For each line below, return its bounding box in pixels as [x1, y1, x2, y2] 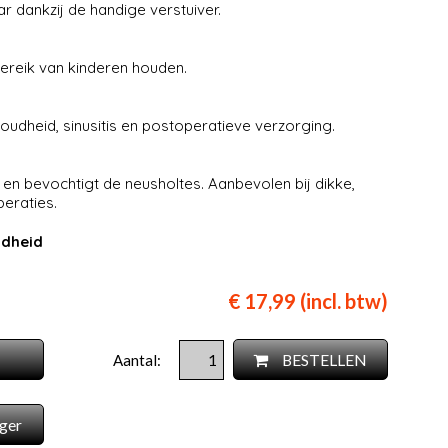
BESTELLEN [279, 350, 368, 370]
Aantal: [112, 351, 164, 370]
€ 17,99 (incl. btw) [228, 289, 389, 314]
